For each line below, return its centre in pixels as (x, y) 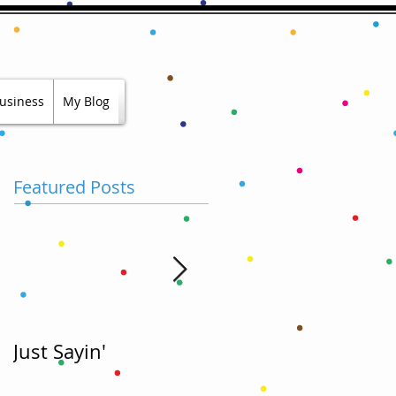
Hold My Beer (269, 351)
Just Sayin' (60, 351)
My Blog (86, 101)
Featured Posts (74, 187)
